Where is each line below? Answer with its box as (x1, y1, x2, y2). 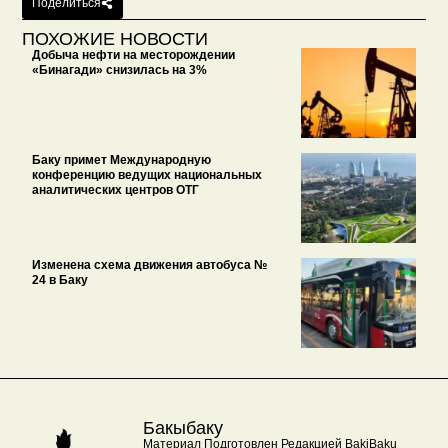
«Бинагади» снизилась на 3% (32, 63, 208, 78)
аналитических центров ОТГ (32, 183, 200, 198)
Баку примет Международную (32, 153, 212, 168)
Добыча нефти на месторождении (32, 48, 236, 63)
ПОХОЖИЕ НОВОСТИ (22, 29, 209, 50)
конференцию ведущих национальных (32, 168, 263, 183)
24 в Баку (32, 273, 89, 288)
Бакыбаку (143, 418, 224, 439)
